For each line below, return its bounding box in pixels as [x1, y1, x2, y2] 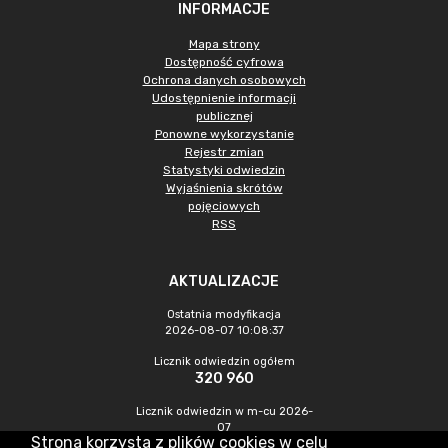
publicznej [195, 109, 253, 123]
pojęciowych [188, 199, 260, 213]
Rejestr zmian [184, 145, 264, 159]
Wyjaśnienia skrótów [165, 181, 283, 195]
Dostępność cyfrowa [164, 55, 284, 69]
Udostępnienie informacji [152, 91, 296, 105]
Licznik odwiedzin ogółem [153, 355, 295, 368]
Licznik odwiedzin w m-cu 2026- [135, 405, 313, 418]
